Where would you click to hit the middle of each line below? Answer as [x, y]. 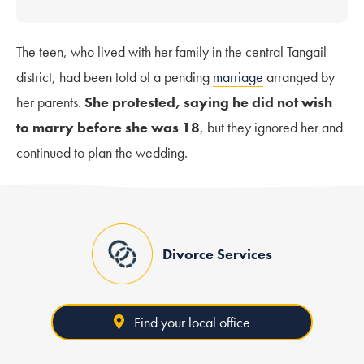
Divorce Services [217, 253]
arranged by [299, 76]
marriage [238, 76]
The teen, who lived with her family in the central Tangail [171, 51]
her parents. [50, 102]
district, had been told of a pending [115, 76]
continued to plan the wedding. [102, 152]
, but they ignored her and [271, 127]
